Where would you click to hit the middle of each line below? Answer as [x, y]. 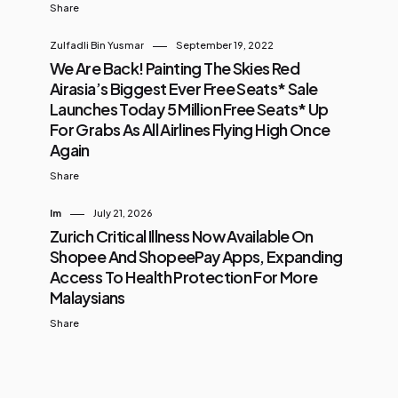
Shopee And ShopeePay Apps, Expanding [196, 256]
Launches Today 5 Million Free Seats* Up [189, 109]
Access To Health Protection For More [184, 277]
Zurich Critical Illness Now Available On [182, 236]
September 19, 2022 [225, 45]
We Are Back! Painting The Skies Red [175, 68]
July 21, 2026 [123, 213]
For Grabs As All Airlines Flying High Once [190, 130]
